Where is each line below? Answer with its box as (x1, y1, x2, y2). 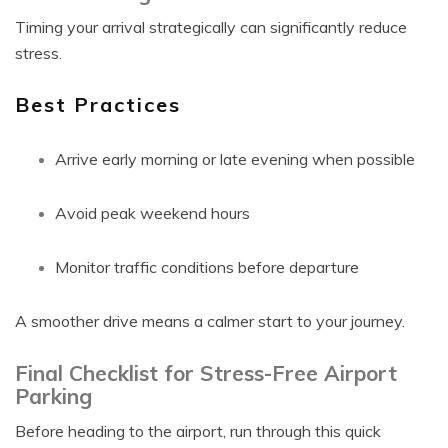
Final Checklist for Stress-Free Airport (15, 360, 397, 386)
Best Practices (15, 92, 181, 117)
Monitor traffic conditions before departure (55, 257, 359, 277)
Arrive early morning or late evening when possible (55, 149, 415, 169)
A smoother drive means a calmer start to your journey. (15, 311, 405, 331)
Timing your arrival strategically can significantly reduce (15, 17, 407, 37)
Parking (15, 383, 92, 409)
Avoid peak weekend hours (55, 203, 250, 223)
